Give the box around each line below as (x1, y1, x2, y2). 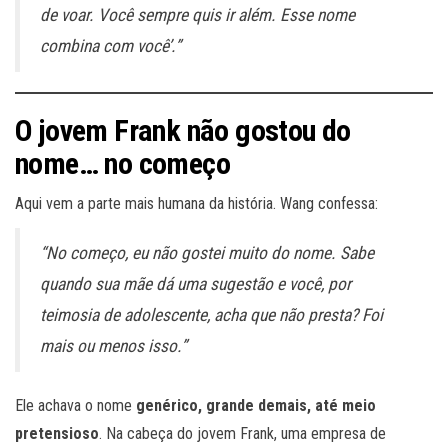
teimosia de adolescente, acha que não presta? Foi (40, 305, 383, 326)
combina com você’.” (40, 36, 181, 57)
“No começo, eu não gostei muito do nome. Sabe (40, 243, 374, 264)
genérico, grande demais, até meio (136, 396, 376, 416)
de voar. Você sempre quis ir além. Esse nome (40, 5, 355, 26)
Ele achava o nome (15, 396, 136, 416)
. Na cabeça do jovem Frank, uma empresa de (99, 424, 386, 444)
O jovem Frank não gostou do (15, 113, 351, 149)
